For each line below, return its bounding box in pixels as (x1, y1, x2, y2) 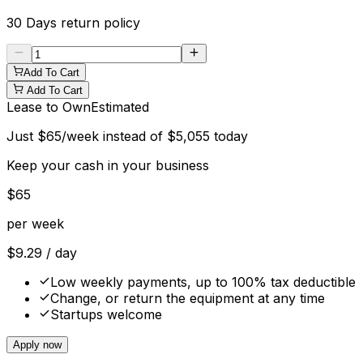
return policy (61, 14, 140, 31)
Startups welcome (50, 305, 162, 322)
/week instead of (62, 127, 167, 144)
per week (6, 215, 64, 232)
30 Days (6, 14, 57, 31)
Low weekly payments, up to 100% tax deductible (50, 273, 356, 290)
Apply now (13, 338, 62, 351)
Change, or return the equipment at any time (50, 289, 325, 306)
